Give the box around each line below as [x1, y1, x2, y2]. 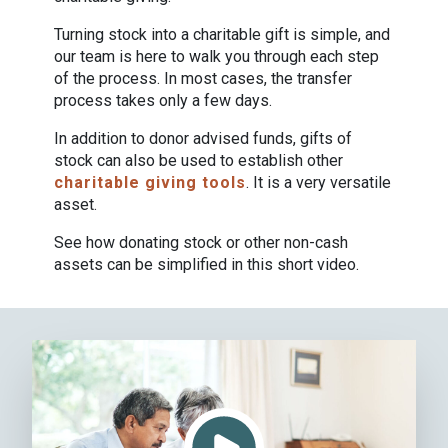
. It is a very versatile [246, 173, 392, 192]
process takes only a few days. [54, 91, 273, 110]
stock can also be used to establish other [54, 151, 344, 170]
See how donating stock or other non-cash [54, 233, 349, 252]
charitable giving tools [54, 173, 247, 192]
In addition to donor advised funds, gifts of [54, 129, 353, 148]
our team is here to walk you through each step [54, 47, 380, 66]
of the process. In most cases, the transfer [54, 69, 353, 88]
